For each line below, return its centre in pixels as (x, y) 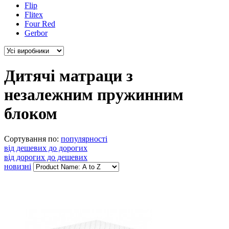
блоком (31, 114)
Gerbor (36, 33)
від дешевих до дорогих (46, 148)
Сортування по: (31, 139)
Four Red (40, 24)
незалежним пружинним (94, 95)
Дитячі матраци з (68, 76)
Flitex (34, 15)
